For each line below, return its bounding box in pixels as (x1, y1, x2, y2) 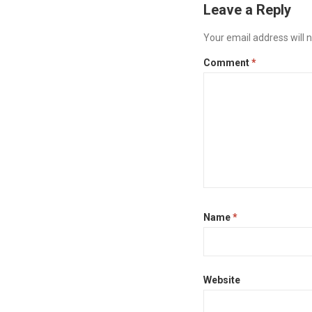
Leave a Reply (203, 1, 291, 18)
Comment (203, 57, 251, 68)
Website (203, 274, 240, 286)
